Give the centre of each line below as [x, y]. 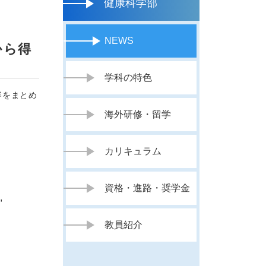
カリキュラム [133, 151]
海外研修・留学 [138, 114]
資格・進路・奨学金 [148, 188]
